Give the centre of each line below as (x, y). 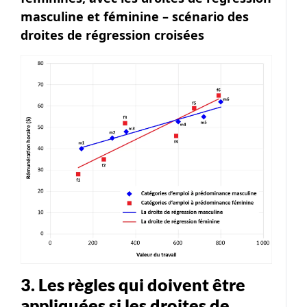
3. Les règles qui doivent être (133, 284)
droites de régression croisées (112, 35)
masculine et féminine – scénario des (135, 16)
